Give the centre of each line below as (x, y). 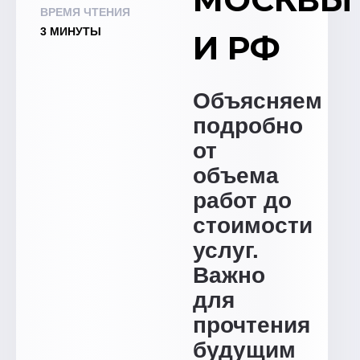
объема (236, 176)
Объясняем (258, 101)
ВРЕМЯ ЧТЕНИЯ (85, 12)
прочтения (252, 325)
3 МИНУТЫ (71, 31)
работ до (242, 200)
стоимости (253, 225)
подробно (248, 126)
